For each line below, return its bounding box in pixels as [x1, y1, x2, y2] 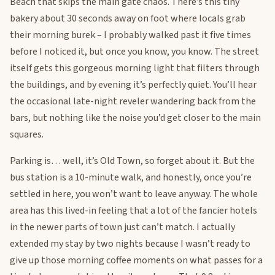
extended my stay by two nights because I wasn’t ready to [10, 237, 250, 251]
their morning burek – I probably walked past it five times [10, 28, 251, 42]
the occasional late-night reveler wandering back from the [10, 95, 256, 109]
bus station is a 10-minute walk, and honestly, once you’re [10, 171, 252, 185]
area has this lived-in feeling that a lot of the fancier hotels [10, 204, 257, 218]
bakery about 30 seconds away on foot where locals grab [10, 12, 246, 26]
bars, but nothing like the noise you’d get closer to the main [10, 111, 261, 125]
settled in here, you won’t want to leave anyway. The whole [10, 187, 258, 201]
